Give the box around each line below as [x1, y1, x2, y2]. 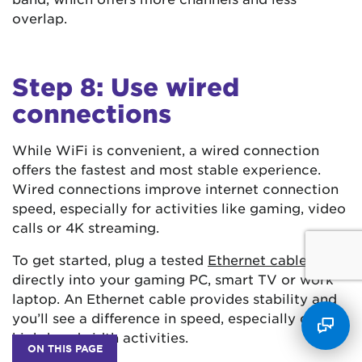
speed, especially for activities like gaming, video [12, 199, 346, 216]
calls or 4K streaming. [12, 218, 159, 235]
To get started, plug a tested [12, 250, 208, 267]
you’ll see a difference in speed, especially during [12, 309, 343, 326]
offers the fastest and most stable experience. [12, 160, 321, 177]
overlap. [12, 9, 67, 26]
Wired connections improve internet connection [12, 179, 339, 196]
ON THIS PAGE [27, 342, 103, 355]
